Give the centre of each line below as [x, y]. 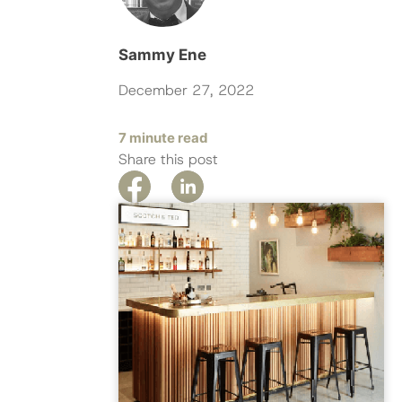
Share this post [168, 160]
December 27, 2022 [186, 91]
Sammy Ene [162, 55]
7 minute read [163, 138]
